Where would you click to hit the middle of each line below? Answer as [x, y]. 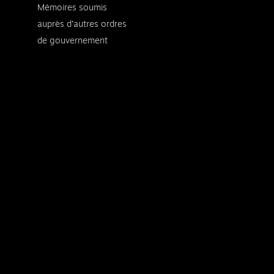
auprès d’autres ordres [82, 24]
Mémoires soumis [72, 8]
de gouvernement [72, 41]
